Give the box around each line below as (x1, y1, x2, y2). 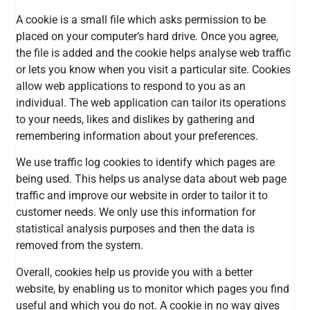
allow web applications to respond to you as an (16, 79, 246, 93)
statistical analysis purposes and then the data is (16, 222, 255, 236)
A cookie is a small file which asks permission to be (16, 12, 266, 26)
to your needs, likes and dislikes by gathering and (16, 112, 255, 126)
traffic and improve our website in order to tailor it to (16, 189, 268, 203)
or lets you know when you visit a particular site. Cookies (16, 62, 291, 76)
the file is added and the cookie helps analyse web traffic (16, 46, 291, 60)
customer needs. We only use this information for (16, 206, 256, 219)
